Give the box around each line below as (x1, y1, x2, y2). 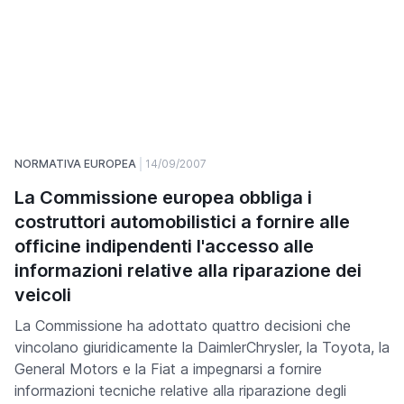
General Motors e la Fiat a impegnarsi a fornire (14, 360, 322, 379)
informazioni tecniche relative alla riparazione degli (14, 381, 346, 400)
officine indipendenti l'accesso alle (14, 235, 314, 258)
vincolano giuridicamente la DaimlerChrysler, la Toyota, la (14, 338, 390, 357)
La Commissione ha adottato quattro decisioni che (14, 317, 351, 335)
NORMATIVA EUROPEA (14, 157, 136, 171)
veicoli (14, 284, 71, 307)
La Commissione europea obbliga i (14, 187, 312, 209)
